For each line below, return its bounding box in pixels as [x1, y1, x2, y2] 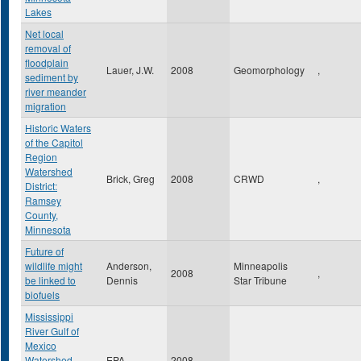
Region [25, 150, 57, 164]
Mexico [25, 338, 56, 352]
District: [25, 179, 57, 193]
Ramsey [25, 193, 61, 207]
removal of [25, 41, 71, 55]
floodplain [25, 56, 68, 69]
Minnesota [25, 222, 71, 236]
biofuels [25, 288, 60, 301]
